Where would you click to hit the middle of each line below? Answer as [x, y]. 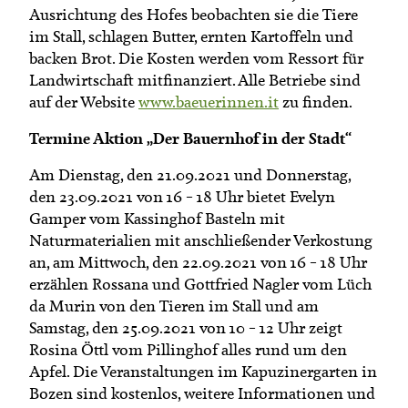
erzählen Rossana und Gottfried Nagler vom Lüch [200, 284]
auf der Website [84, 102]
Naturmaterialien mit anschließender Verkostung [201, 240]
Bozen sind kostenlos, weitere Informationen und [202, 393]
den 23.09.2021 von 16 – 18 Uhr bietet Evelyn [182, 196]
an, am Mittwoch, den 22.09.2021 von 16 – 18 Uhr [198, 262]
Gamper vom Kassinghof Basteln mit [157, 218]
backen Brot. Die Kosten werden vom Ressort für [196, 58]
